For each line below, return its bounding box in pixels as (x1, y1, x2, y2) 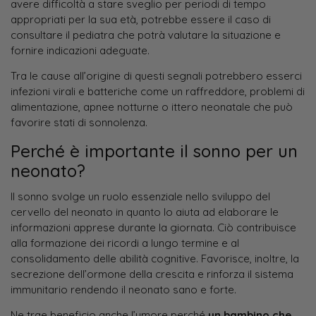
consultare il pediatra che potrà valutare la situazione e (11, 28, 281, 42)
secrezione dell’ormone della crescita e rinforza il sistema (11, 267, 293, 281)
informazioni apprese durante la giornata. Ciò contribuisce (11, 220, 296, 234)
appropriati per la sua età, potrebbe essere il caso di (11, 12, 271, 26)
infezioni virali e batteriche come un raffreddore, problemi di (11, 85, 305, 99)
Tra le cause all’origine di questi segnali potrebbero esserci (11, 69, 302, 83)
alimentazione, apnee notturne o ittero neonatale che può (11, 100, 293, 114)
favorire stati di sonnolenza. (11, 116, 147, 130)
